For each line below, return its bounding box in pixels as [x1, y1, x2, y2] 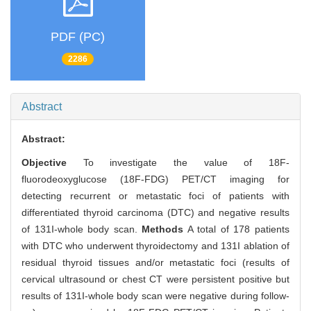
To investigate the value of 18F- [83, 157, 290, 169]
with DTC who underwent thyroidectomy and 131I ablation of [22, 240, 289, 252]
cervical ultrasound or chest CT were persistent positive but [22, 274, 289, 285]
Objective [22, 157, 83, 169]
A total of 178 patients [183, 224, 290, 235]
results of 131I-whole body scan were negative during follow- [22, 290, 289, 302]
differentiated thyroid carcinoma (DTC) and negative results [22, 207, 289, 219]
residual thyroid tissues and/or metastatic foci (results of [22, 257, 289, 269]
